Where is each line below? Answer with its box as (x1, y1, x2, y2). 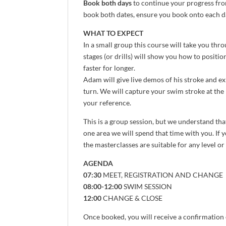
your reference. (83, 98, 132, 107)
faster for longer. (83, 64, 136, 73)
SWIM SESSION (124, 182, 173, 191)
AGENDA (83, 159, 114, 168)
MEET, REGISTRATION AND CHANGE (101, 171, 223, 180)
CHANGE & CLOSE (103, 194, 163, 203)
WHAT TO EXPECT (83, 29, 144, 38)
